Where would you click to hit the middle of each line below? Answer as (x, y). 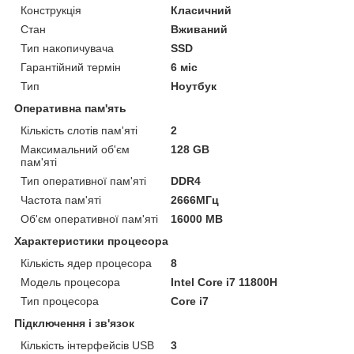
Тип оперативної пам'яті (83, 181)
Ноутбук (194, 86)
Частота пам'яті (61, 200)
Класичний (201, 10)
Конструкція (51, 10)
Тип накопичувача (67, 48)
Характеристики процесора (91, 241)
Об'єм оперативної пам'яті (89, 218)
